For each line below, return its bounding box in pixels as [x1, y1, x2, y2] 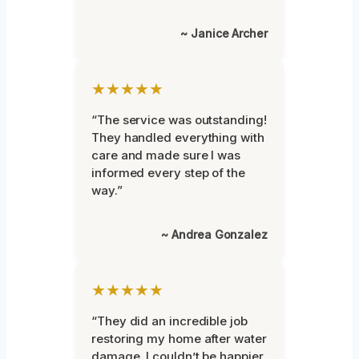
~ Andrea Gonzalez [161, 227, 268, 241]
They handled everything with [91, 129, 264, 145]
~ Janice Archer [180, 26, 268, 40]
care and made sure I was [91, 147, 241, 163]
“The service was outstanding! [91, 111, 267, 127]
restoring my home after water [91, 330, 267, 346]
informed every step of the [91, 164, 245, 180]
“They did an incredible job [91, 313, 248, 329]
